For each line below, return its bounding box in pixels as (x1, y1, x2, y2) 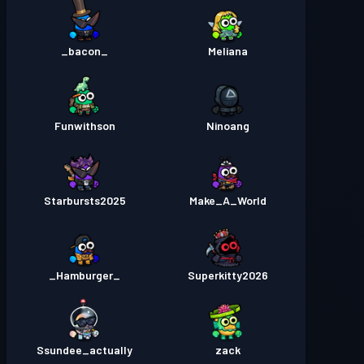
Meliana (207, 44, 248, 58)
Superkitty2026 (187, 268, 268, 283)
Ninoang (206, 119, 249, 133)
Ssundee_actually (37, 343, 132, 357)
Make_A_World (188, 193, 266, 208)
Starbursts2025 (43, 193, 126, 208)
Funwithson (54, 119, 115, 133)
